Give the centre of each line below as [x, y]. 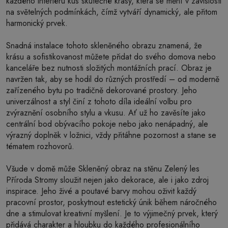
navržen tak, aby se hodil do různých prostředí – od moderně [113, 79]
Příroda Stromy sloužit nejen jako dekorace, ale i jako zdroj [107, 180]
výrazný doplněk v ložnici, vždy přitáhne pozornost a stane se [111, 135]
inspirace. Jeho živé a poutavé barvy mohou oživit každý [101, 191]
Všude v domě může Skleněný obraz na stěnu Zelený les [103, 169]
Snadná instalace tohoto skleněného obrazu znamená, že [104, 46]
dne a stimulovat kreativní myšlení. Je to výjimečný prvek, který [112, 213]
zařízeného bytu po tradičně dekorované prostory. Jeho [102, 90]
